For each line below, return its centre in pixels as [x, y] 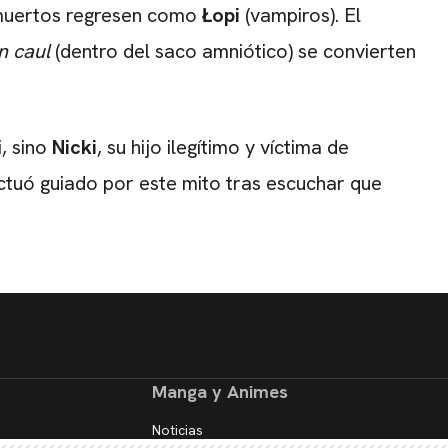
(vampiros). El [300, 15]
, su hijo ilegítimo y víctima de [223, 147]
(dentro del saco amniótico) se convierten [233, 51]
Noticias [177, 430]
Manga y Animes [220, 392]
